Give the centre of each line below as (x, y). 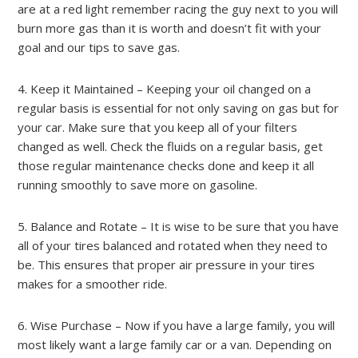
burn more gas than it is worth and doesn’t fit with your (170, 28)
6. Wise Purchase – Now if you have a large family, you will (177, 325)
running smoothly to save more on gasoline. (138, 185)
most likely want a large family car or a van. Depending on (175, 344)
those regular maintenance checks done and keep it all (166, 165)
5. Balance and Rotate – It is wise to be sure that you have (179, 226)
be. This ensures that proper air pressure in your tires (167, 265)
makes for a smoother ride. (93, 284)
